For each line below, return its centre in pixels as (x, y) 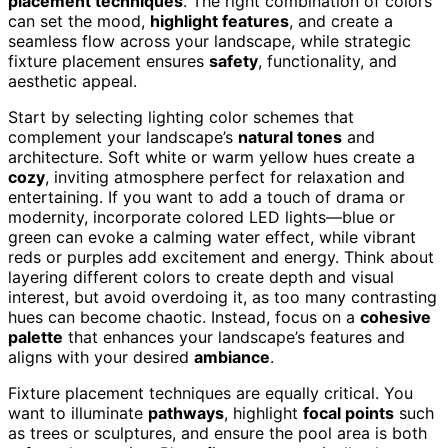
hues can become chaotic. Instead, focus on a (184, 316)
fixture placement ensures (108, 60)
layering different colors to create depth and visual (201, 276)
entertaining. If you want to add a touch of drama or (206, 196)
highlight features (219, 20)
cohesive (395, 316)
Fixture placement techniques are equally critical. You (210, 392)
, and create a (341, 20)
